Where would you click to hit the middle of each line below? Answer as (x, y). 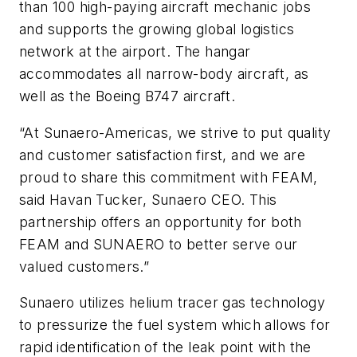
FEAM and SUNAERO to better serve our (159, 244)
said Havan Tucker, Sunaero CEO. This (148, 199)
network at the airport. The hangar (135, 52)
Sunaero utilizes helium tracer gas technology (172, 303)
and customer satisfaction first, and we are (163, 155)
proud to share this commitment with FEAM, (169, 177)
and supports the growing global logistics (157, 29)
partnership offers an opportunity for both (161, 222)
